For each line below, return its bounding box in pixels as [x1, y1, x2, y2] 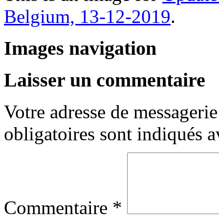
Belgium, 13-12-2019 [4, 6, 171, 27]
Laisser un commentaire [4, 69, 205, 91]
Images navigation [4, 37, 156, 59]
